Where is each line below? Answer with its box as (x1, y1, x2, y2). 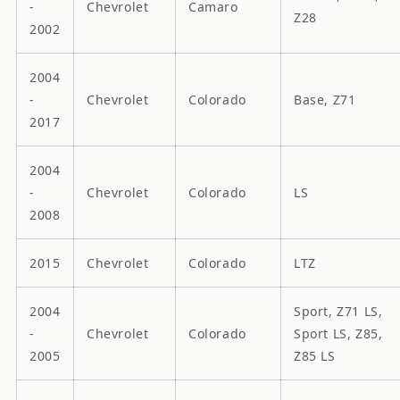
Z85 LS (294, 346, 336, 364)
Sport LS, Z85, (294, 324, 383, 342)
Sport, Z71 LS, (294, 302, 383, 320)
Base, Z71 (294, 90, 356, 108)
